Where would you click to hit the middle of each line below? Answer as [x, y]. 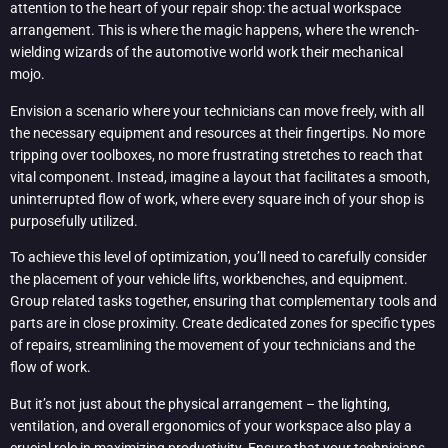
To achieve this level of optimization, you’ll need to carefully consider [218, 257]
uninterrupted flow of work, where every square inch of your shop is [217, 198]
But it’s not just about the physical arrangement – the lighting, [200, 403]
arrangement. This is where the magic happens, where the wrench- [214, 30]
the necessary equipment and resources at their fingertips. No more [217, 132]
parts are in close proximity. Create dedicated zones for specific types [222, 323]
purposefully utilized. [74, 220]
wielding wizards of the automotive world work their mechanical [206, 52]
